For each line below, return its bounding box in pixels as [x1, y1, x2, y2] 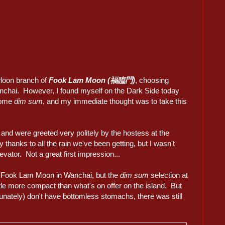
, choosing [135, 75, 169, 84]
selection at [149, 170, 188, 179]
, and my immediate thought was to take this [43, 96, 187, 105]
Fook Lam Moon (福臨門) [49, 75, 135, 84]
